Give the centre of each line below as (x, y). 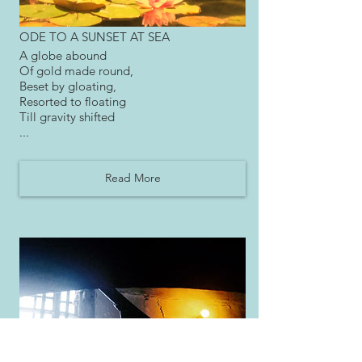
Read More (133, 178)
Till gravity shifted (67, 117)
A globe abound (63, 56)
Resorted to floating (73, 102)
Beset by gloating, (68, 86)
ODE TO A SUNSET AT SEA (95, 37)
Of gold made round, (76, 71)
